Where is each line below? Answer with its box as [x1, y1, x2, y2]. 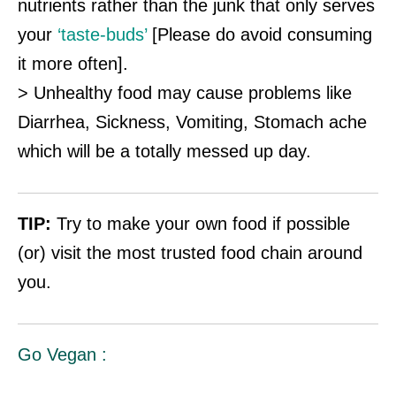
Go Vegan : [18, 344, 107, 364]
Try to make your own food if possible [51, 213, 350, 233]
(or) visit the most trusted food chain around [18, 242, 362, 263]
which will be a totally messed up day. [18, 141, 311, 161]
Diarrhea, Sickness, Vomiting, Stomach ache [18, 111, 367, 132]
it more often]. [18, 53, 128, 73]
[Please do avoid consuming [147, 24, 372, 44]
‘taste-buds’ [57, 24, 147, 44]
